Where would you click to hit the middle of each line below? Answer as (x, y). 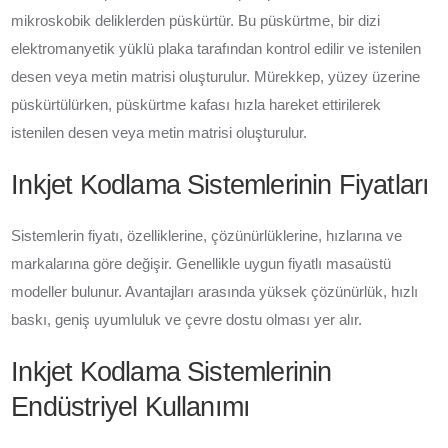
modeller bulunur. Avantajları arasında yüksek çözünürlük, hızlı (215, 291)
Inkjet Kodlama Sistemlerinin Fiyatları (220, 184)
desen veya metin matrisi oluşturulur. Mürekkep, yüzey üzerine (216, 76)
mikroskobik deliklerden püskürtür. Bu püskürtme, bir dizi (196, 20)
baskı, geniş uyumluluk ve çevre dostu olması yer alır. (187, 319)
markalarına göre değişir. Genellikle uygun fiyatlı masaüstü (201, 263)
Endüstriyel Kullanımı (131, 406)
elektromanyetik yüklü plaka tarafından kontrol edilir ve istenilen (216, 48)
